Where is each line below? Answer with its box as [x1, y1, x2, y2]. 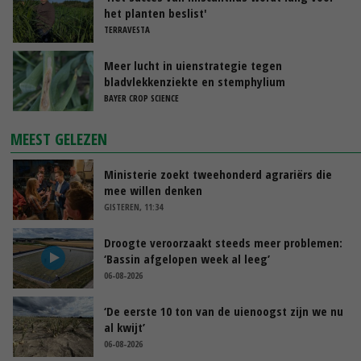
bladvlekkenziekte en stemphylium [104, 73, 285, 89]
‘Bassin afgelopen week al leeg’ [104, 250, 270, 267]
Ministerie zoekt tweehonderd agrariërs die [104, 165, 332, 182]
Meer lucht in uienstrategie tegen [104, 56, 282, 73]
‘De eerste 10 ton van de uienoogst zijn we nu [104, 302, 343, 319]
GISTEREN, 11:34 [104, 200, 163, 213]
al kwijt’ [104, 318, 145, 335]
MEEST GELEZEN [10, 127, 108, 150]
